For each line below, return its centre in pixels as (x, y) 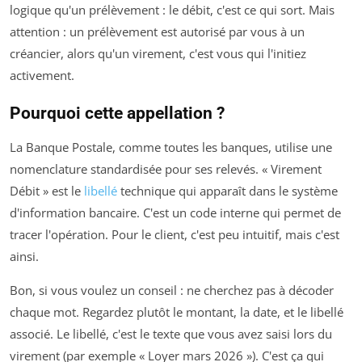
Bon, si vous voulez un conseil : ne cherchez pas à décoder (172, 290)
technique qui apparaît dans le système (227, 191)
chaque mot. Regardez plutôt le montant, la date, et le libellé (177, 312)
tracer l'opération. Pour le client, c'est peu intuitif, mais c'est (175, 235)
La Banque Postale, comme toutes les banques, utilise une (171, 147)
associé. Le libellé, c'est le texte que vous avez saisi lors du (171, 334)
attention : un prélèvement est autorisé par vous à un (157, 32)
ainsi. (24, 257)
